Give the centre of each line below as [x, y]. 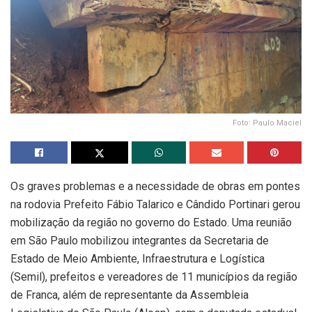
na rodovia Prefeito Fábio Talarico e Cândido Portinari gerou [155, 204]
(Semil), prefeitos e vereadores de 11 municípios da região [154, 276]
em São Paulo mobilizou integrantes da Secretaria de [140, 240]
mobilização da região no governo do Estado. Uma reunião [151, 222]
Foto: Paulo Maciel [267, 123]
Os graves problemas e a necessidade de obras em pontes [155, 186]
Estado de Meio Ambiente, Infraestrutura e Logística [138, 258]
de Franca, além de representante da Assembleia [130, 295]
